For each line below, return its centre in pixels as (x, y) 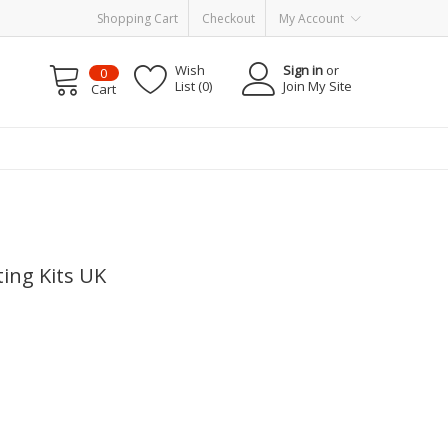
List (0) (193, 85)
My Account (311, 18)
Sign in (303, 69)
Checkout (228, 18)
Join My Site (318, 85)
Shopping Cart (137, 18)
